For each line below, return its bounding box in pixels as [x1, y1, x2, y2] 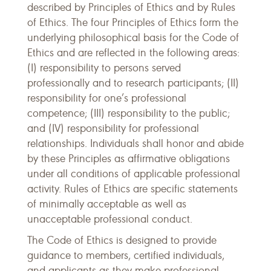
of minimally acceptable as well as [27, 197, 186, 211]
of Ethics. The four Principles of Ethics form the [27, 16, 238, 29]
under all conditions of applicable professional [27, 167, 240, 180]
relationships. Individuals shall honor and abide [27, 137, 244, 150]
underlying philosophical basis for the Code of [27, 31, 239, 44]
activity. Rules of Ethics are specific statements [27, 182, 238, 195]
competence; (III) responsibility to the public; [27, 106, 230, 120]
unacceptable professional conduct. [27, 212, 192, 226]
